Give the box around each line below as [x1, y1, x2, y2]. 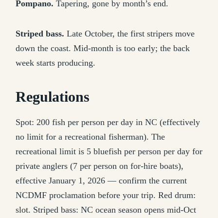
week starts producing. [16, 58, 95, 68]
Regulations [16, 89, 90, 105]
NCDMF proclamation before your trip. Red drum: [16, 190, 196, 200]
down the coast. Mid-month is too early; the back [16, 43, 190, 53]
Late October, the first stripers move [64, 29, 195, 38]
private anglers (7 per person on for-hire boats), [16, 161, 183, 171]
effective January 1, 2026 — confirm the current [16, 176, 187, 185]
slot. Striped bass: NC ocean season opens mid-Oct [16, 205, 196, 215]
